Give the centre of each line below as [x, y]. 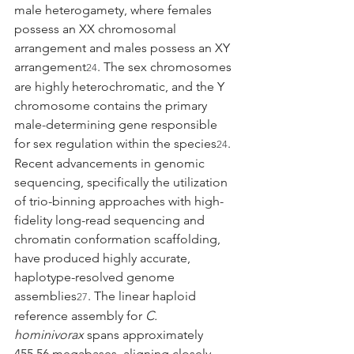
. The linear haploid [143, 296]
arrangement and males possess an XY [124, 47]
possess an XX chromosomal [97, 28]
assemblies [45, 296]
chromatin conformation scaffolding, [119, 239]
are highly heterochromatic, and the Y [121, 86]
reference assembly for [80, 315]
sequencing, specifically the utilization [122, 182]
